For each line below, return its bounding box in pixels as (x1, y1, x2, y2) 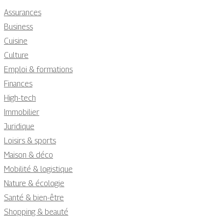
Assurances (4, 8, 41, 17)
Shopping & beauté (4, 207, 68, 217)
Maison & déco (4, 150, 53, 160)
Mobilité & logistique (4, 165, 73, 174)
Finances (4, 79, 32, 88)
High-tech (4, 93, 36, 103)
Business (4, 22, 33, 31)
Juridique (4, 122, 34, 131)
